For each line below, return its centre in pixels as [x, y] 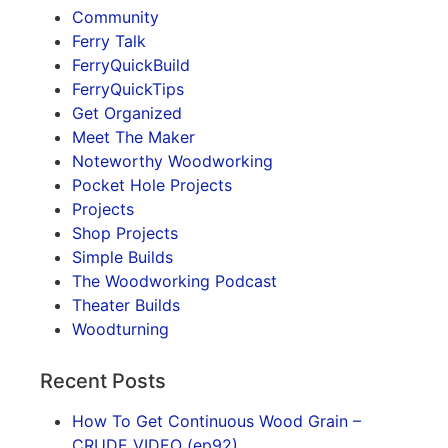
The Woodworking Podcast [174, 281]
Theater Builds [126, 305]
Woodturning [120, 329]
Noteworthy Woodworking [172, 161]
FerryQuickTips [128, 89]
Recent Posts [103, 381]
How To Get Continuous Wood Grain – [216, 421]
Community [115, 17]
